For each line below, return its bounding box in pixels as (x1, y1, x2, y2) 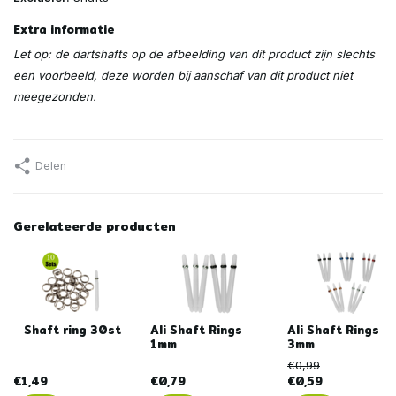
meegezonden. (13, 88, 96, 103)
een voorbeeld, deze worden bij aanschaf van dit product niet (13, 67, 353, 82)
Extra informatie (13, 19, 115, 38)
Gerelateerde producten (13, 216, 176, 236)
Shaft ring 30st (24, 320, 121, 339)
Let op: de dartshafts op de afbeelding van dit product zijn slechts (13, 46, 375, 61)
